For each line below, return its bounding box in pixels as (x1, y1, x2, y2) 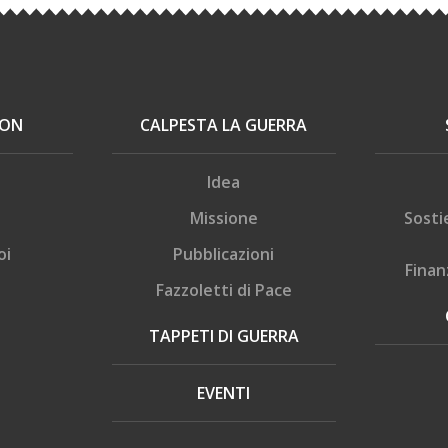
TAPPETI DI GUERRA (148, 325, 299, 348)
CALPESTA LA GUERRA (140, 114, 308, 137)
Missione (189, 207, 258, 230)
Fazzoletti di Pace (155, 279, 292, 302)
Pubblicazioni (173, 243, 275, 266)
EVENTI (197, 382, 251, 405)
